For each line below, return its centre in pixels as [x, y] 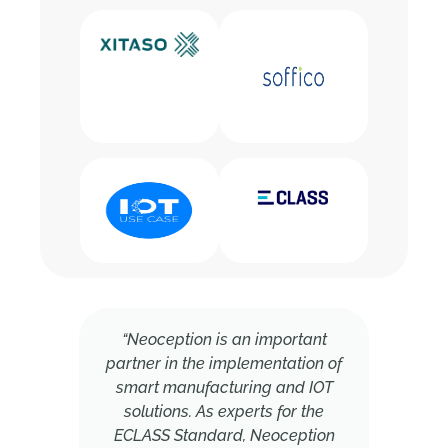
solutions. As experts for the [224, 411]
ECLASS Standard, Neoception [224, 435]
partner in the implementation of [224, 363]
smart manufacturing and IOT [224, 387]
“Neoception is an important [224, 339]
